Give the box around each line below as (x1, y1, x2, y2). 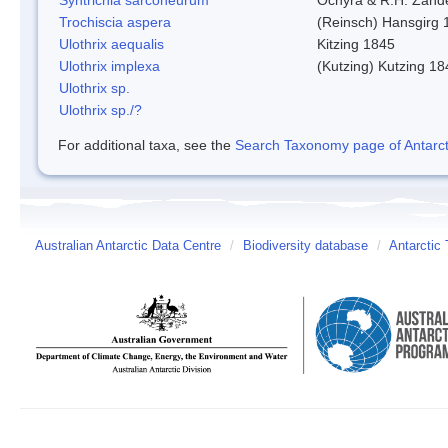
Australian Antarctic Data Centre (35, 238, 221, 253)
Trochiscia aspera (59, 13, 171, 30)
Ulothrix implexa (59, 57, 160, 74)
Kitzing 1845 (317, 35, 395, 52)
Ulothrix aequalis (59, 35, 164, 52)
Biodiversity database (243, 238, 368, 253)
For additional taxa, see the (58, 136, 235, 153)
